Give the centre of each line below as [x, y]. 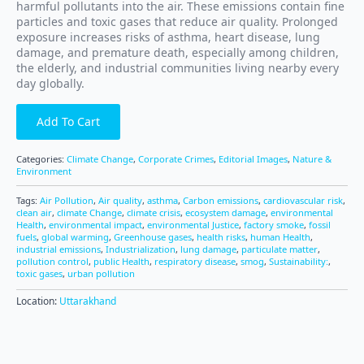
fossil [320, 224]
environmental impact [95, 224]
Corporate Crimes [176, 158]
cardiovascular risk [303, 200]
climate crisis [154, 212]
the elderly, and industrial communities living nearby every [178, 67]
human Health [280, 236]
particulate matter [279, 249]
